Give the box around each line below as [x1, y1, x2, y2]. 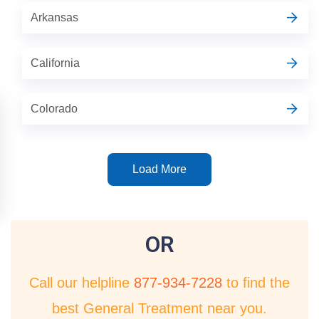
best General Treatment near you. [52, 300, 267, 316]
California [31, 57, 80, 69]
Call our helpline [29, 275, 134, 291]
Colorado [31, 103, 78, 115]
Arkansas [31, 11, 78, 23]
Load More [132, 163, 187, 175]
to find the [222, 275, 290, 291]
